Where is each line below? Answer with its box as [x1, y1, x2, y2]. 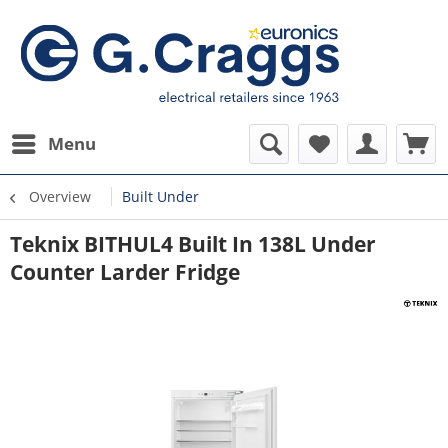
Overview [29, 187, 91, 206]
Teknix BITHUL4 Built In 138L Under [10, 230, 376, 258]
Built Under [122, 187, 199, 206]
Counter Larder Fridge [10, 258, 240, 286]
